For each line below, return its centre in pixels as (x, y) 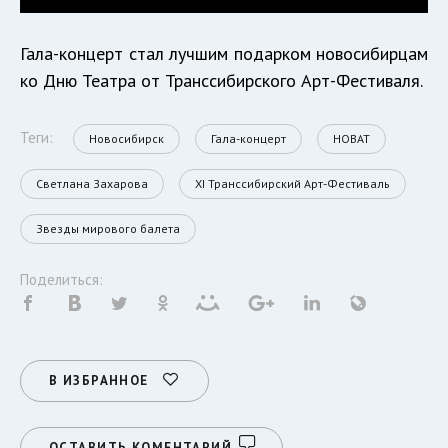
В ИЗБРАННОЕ (99, 380)
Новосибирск (126, 138)
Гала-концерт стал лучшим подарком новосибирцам (224, 53)
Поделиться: (61, 279)
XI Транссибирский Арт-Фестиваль (292, 183)
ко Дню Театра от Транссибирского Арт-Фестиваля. (221, 80)
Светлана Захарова (92, 183)
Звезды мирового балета (108, 228)
